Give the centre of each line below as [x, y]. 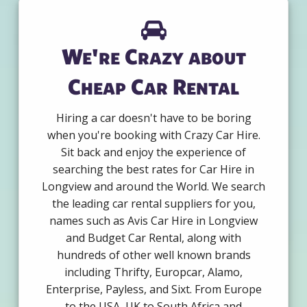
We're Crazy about [153, 56]
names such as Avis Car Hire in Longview [153, 221]
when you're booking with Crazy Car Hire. [153, 135]
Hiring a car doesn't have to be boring [153, 118]
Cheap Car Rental [153, 86]
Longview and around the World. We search [153, 187]
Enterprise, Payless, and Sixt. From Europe [153, 290]
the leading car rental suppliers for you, [153, 204]
